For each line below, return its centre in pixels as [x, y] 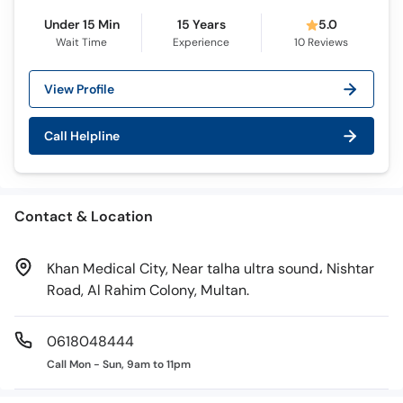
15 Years [201, 24]
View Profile [79, 89]
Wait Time [81, 42]
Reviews [327, 42]
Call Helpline [82, 135]
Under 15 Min [81, 24]
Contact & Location [84, 216]
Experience [201, 42]
